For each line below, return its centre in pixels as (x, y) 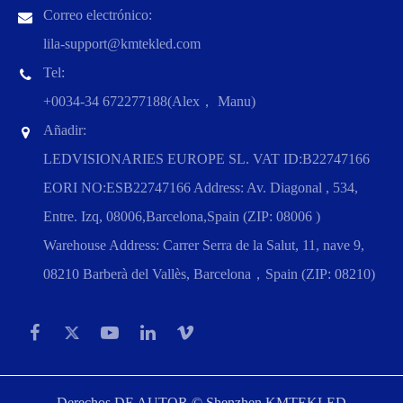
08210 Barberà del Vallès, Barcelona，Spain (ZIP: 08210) (209, 274)
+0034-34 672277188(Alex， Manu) (149, 102)
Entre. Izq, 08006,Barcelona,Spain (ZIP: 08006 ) (182, 217)
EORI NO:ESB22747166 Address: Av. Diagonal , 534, (201, 188)
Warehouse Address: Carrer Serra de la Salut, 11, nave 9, (204, 246)
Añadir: (65, 130)
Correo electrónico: (98, 15)
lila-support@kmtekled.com (122, 44)
